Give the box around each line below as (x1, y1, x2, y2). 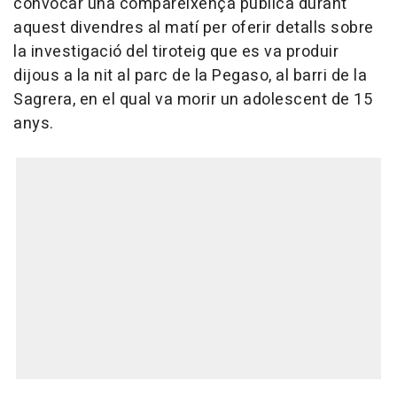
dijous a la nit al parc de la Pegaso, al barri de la (13, 64, 367, 89)
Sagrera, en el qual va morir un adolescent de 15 (13, 88, 372, 113)
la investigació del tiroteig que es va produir (13, 40, 339, 65)
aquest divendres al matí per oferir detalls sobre (13, 16, 374, 41)
